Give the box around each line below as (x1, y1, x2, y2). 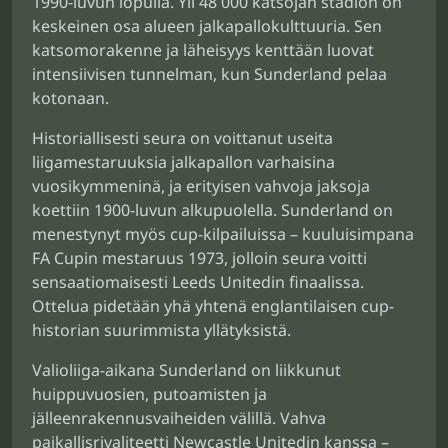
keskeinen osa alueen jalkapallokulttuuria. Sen (32, 15, 382, 37)
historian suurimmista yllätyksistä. (32, 319, 291, 341)
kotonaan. (32, 87, 109, 109)
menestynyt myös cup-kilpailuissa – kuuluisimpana (32, 223, 414, 245)
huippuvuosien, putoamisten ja (32, 383, 267, 405)
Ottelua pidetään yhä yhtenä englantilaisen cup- (32, 295, 394, 317)
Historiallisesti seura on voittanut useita (32, 127, 333, 149)
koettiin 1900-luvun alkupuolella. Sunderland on (32, 199, 393, 221)
